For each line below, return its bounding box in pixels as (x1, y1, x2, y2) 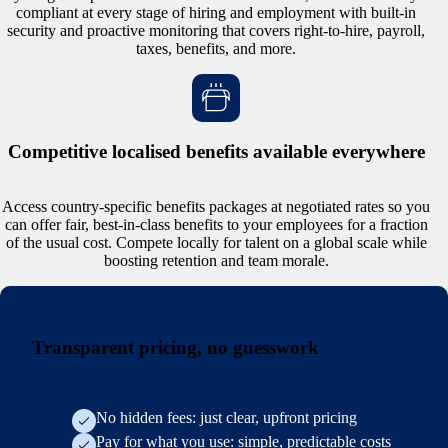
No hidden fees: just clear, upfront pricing (96, 409, 357, 427)
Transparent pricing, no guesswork (32, 336, 319, 358)
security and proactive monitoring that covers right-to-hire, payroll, (7, 22, 425, 40)
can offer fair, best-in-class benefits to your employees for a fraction (4, 215, 428, 233)
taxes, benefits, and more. (136, 40, 296, 58)
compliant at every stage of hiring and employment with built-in (16, 4, 416, 22)
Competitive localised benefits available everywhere (7, 141, 425, 163)
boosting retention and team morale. (103, 251, 329, 269)
